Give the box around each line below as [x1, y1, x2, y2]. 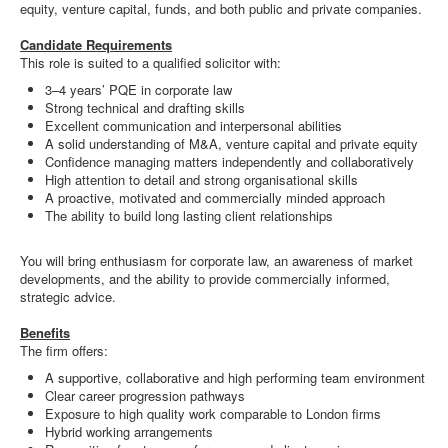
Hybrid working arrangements [45, 422, 213, 441]
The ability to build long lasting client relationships [45, 206, 333, 225]
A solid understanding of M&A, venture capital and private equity [45, 134, 418, 153]
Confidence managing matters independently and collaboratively [45, 152, 414, 171]
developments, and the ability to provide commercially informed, [20, 269, 390, 288]
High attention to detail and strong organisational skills [45, 170, 358, 189]
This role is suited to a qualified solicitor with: [20, 53, 281, 72]
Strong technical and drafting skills [45, 98, 245, 117]
